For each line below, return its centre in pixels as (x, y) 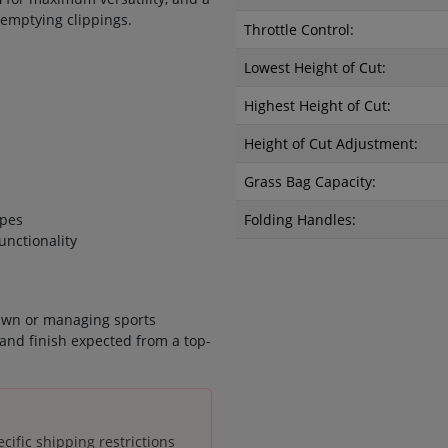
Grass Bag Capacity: (310, 181)
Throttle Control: (299, 29)
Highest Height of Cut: (317, 105)
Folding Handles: (300, 219)
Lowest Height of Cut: (315, 67)
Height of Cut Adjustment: (331, 143)
